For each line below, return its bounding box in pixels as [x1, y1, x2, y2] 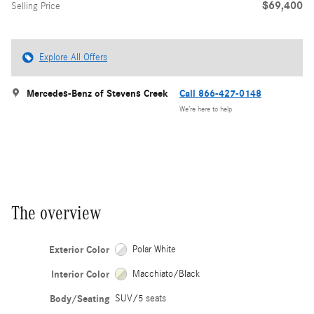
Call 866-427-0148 [179, 87, 261, 100]
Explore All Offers [39, 51, 107, 63]
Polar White [132, 243, 177, 255]
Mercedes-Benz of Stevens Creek [27, 87, 168, 100]
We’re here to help [179, 105, 232, 114]
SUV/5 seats [114, 292, 166, 304]
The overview [11, 202, 101, 224]
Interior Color [50, 268, 109, 280]
